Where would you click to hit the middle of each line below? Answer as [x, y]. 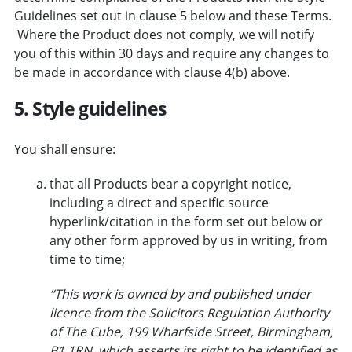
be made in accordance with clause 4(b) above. [152, 72]
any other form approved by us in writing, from [188, 240]
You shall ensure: [64, 149]
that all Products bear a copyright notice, [170, 183]
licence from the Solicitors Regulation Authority [189, 312]
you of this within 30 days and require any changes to [171, 53]
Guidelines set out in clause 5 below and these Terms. [172, 15]
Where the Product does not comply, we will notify [164, 34]
